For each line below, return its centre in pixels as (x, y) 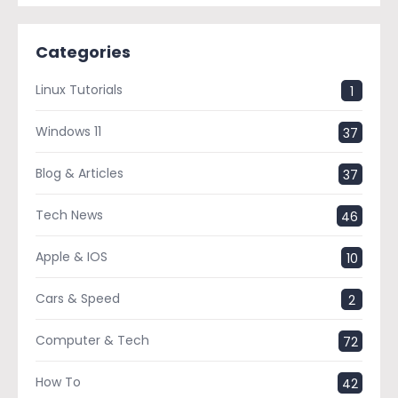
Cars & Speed (78, 298)
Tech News (69, 215)
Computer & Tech (92, 340)
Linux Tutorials (79, 89)
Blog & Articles (80, 173)
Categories (83, 52)
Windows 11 (68, 131)
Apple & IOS (72, 256)
